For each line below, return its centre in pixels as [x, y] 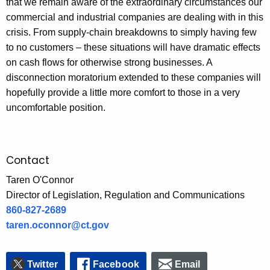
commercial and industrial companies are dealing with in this [135, 17]
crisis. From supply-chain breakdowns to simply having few [131, 32]
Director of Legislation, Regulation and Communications [125, 195]
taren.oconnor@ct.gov [58, 225]
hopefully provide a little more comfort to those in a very [123, 92]
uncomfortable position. [56, 107]
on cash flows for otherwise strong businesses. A [109, 62]
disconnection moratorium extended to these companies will [133, 77]
